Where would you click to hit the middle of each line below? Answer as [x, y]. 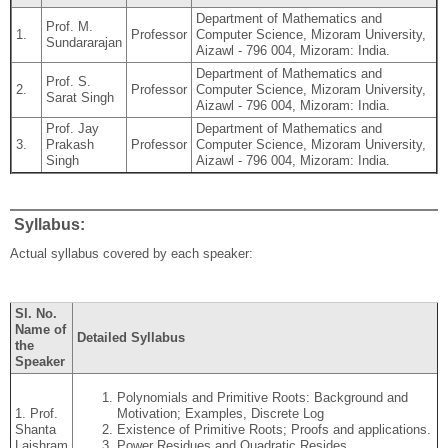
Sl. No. [35, 314]
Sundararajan [83, 43]
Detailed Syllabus [130, 338]
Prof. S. [68, 82]
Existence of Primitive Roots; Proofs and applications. [273, 430]
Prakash [69, 145]
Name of [40, 330]
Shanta [35, 430]
